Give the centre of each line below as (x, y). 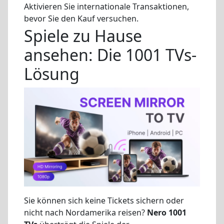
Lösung (52, 74)
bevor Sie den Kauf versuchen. (81, 18)
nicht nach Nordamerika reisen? (85, 213)
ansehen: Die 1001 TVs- (110, 55)
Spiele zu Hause (83, 36)
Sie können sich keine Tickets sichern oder (104, 201)
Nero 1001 (167, 213)
